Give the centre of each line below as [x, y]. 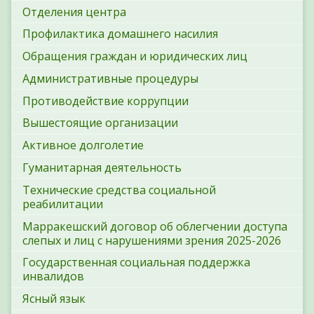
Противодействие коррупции [105, 101]
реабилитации [63, 204]
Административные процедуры [110, 78]
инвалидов [53, 277]
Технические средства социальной [119, 190]
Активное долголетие [83, 145]
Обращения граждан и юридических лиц [135, 56]
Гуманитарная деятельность [102, 168]
